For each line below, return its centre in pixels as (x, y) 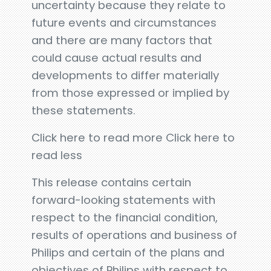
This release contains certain (112, 182)
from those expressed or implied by (131, 93)
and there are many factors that (122, 40)
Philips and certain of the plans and (128, 252)
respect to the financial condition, (125, 217)
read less (57, 155)
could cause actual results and (117, 57)
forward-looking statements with (124, 200)
